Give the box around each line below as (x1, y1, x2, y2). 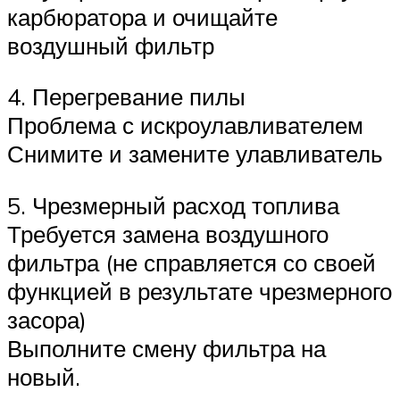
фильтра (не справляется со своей (7, 247, 376, 277)
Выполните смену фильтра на (7, 333, 326, 362)
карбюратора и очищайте (7, 2, 278, 31)
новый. (7, 362, 80, 391)
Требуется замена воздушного (7, 219, 329, 248)
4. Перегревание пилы (7, 82, 246, 112)
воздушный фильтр (7, 30, 214, 60)
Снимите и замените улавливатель (7, 139, 383, 169)
